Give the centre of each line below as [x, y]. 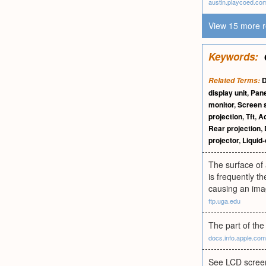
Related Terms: [234, 80]
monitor [221, 104]
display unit [228, 93]
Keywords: [233, 56]
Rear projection [235, 128]
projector [224, 140]
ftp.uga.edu [224, 201]
